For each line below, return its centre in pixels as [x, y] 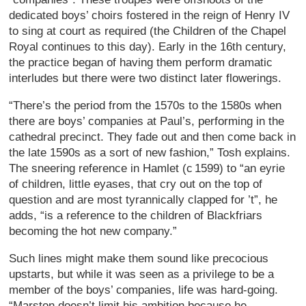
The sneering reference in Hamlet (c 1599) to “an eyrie [147, 168]
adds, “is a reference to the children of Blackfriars [136, 215]
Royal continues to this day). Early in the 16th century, [148, 46]
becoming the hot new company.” [93, 231]
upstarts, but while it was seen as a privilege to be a [142, 274]
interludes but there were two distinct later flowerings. [145, 78]
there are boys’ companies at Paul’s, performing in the [147, 121]
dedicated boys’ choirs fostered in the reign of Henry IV [150, 15]
